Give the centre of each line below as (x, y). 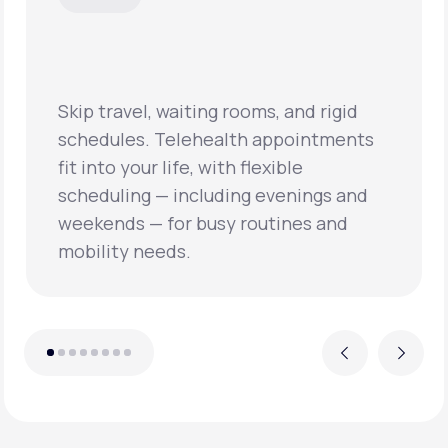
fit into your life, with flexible (180, 167)
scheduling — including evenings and (213, 195)
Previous (345, 361)
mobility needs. (124, 251)
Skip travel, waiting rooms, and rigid (208, 111)
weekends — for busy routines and (203, 223)
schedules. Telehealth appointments (216, 139)
